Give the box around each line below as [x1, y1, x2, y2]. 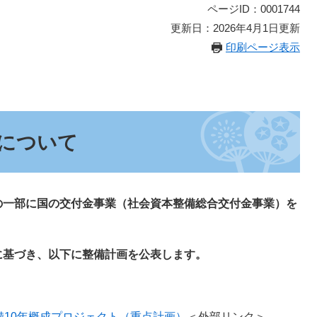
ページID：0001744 [207, 3, 300, 15]
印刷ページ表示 [226, 41, 300, 53]
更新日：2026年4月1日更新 [171, 22, 300, 34]
